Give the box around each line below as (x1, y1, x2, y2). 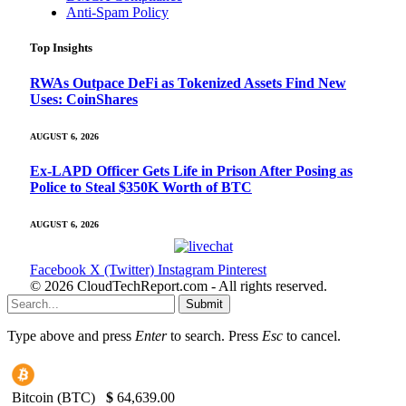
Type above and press (7, 327, 135, 343)
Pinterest (217, 261, 266, 277)
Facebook (30, 261, 86, 277)
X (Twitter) (90, 261, 154, 277)
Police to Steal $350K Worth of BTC (30, 179, 252, 195)
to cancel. (283, 327, 341, 343)
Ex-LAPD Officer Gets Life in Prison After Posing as (30, 162, 353, 179)
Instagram (158, 261, 214, 277)
